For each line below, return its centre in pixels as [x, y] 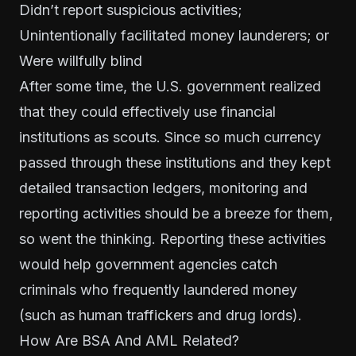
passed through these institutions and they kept [175, 162]
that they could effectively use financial [147, 111]
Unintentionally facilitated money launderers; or [174, 35]
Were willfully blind [81, 60]
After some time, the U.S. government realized [170, 86]
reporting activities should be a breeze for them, [176, 213]
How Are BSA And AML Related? [129, 340]
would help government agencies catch [148, 264]
